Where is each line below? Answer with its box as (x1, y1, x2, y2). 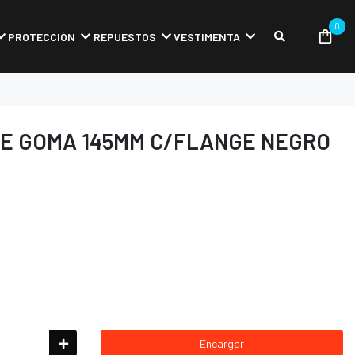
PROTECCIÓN (8, 29, 76, 44)
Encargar (200, 336, 244, 350)
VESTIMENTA (173, 29, 240, 44)
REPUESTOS (93, 29, 156, 44)
